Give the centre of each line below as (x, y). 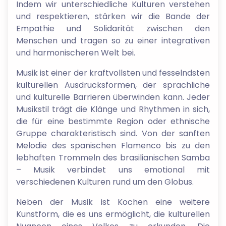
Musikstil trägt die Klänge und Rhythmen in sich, (113, 109)
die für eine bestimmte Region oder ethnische (113, 121)
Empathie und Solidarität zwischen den (113, 28)
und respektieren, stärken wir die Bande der (113, 16)
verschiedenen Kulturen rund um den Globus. (105, 182)
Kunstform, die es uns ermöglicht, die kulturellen (113, 214)
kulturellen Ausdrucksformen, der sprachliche (113, 85)
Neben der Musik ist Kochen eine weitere (113, 202)
